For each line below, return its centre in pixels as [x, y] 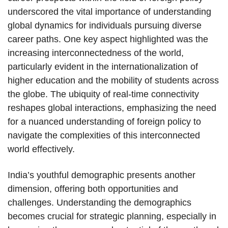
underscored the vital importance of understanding [109, 12]
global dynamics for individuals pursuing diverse [105, 26]
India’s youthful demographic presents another [102, 175]
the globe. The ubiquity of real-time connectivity [103, 94]
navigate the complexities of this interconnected [104, 136]
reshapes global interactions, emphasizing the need [112, 108]
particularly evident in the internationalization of [103, 67]
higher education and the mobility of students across [113, 81]
